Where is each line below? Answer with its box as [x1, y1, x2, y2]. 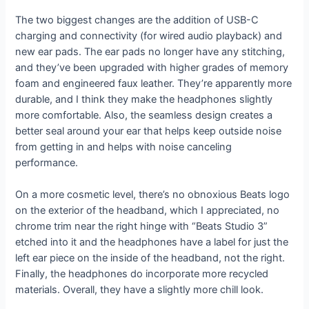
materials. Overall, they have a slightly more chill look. [15, 283, 267, 297]
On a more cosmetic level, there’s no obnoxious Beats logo [15, 188, 290, 201]
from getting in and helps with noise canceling [15, 140, 232, 153]
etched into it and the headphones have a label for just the [15, 236, 289, 249]
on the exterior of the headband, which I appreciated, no [15, 204, 280, 217]
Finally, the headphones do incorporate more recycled [15, 268, 269, 281]
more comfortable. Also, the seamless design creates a [15, 108, 273, 121]
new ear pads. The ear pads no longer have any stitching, [15, 45, 286, 58]
